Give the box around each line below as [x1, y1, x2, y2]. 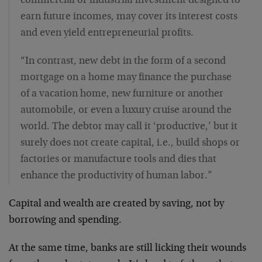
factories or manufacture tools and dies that [20, 154, 216, 165]
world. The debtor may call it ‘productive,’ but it [20, 122, 237, 132]
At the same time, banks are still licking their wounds [9, 243, 246, 254]
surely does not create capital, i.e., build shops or [20, 138, 240, 149]
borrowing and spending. [9, 215, 122, 226]
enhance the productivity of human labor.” [20, 171, 212, 181]
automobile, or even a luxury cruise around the [20, 105, 232, 116]
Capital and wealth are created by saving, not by [9, 199, 224, 209]
